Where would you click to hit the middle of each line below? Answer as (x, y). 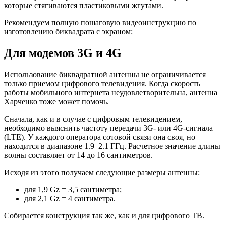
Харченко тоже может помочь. (56, 101)
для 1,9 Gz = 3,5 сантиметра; (73, 189)
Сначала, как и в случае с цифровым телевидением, (93, 119)
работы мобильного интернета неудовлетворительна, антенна (111, 92)
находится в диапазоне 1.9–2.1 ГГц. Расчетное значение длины (112, 146)
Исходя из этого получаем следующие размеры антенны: (102, 172)
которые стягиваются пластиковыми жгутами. (84, 6)
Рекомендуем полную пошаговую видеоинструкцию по (100, 23)
